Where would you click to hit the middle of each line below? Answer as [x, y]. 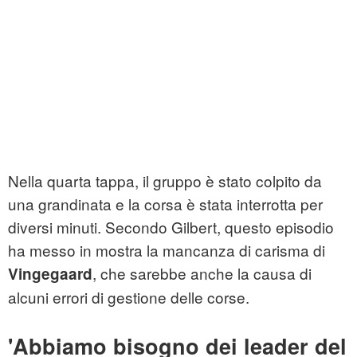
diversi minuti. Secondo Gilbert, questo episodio [171, 227]
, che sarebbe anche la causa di [202, 273]
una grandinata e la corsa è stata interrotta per [165, 204]
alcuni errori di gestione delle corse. [129, 297]
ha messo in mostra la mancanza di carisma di [167, 250]
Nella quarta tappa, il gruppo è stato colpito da [165, 181]
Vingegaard [50, 274]
